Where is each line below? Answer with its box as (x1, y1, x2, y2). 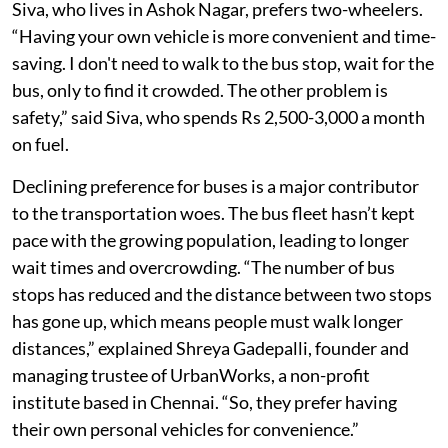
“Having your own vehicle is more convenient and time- (12, 64, 436, 87)
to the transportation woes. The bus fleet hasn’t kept (12, 241, 415, 264)
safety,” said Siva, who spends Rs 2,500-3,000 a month (12, 145, 425, 168)
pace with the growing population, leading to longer (12, 268, 409, 291)
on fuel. (12, 172, 69, 195)
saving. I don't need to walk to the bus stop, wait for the (12, 91, 434, 114)
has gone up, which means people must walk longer (12, 349, 403, 372)
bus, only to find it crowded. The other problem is (12, 118, 388, 141)
